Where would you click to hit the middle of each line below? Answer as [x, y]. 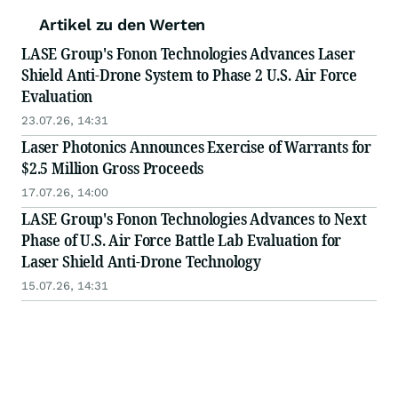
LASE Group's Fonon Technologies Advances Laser [188, 54]
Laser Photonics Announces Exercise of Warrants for [196, 147]
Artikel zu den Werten [123, 25]
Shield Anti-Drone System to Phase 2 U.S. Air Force [189, 75]
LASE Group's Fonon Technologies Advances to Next [194, 219]
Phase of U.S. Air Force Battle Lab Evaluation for [182, 240]
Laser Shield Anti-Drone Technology [141, 262]
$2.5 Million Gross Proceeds [113, 168]
